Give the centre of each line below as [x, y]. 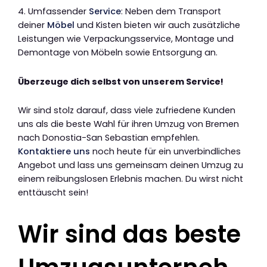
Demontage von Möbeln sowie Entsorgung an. [118, 53]
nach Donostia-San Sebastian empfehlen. [109, 138]
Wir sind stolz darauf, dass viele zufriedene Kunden [127, 111]
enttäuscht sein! [53, 193]
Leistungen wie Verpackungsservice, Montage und [126, 39]
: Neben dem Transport [171, 12]
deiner [32, 25]
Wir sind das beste [129, 235]
